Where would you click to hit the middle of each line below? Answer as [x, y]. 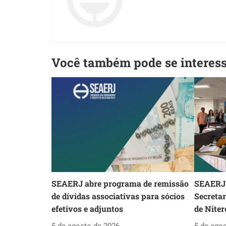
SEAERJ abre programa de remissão [120, 184]
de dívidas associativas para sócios [118, 196]
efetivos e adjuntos [87, 209]
